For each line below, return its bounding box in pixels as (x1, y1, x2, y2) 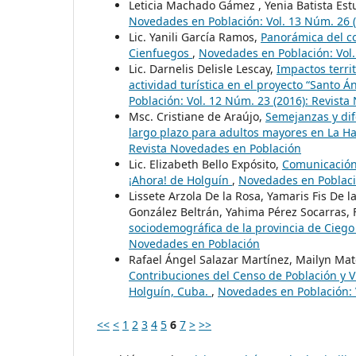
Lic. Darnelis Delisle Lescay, (129, 61, 277, 77)
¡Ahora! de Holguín (129, 172, 232, 188)
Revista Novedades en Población (129, 141, 301, 157)
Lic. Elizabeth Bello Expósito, (129, 157, 282, 172)
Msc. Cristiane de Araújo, (129, 109, 265, 125)
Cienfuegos (129, 45, 192, 61)
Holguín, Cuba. (129, 284, 211, 300)
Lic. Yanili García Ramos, (129, 29, 261, 45)
